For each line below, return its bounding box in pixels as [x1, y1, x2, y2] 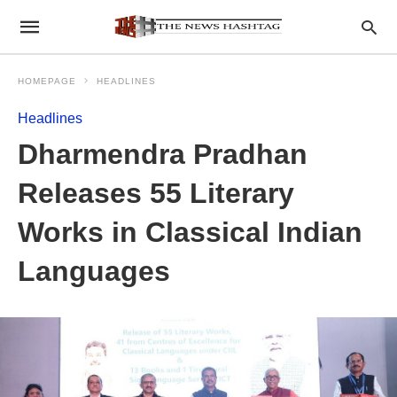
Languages [18, 255, 170, 287]
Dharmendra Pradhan [18, 138, 307, 170]
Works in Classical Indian [18, 216, 362, 248]
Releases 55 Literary [18, 177, 294, 209]
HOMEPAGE [18, 76, 76, 86]
